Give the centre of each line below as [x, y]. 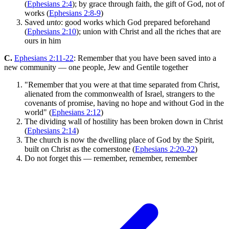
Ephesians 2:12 [76, 112]
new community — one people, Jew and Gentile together [96, 67]
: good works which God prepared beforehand [135, 22]
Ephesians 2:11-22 [44, 58]
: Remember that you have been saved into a [145, 58]
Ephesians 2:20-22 [165, 149]
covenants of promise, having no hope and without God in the [124, 103]
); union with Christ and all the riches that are [148, 31]
